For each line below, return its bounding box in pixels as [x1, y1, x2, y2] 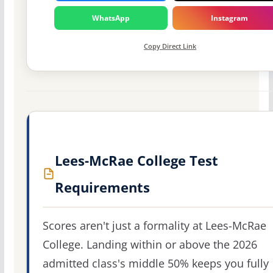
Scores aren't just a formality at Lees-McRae [42, 218, 266, 233]
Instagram [210, 12, 248, 23]
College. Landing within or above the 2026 [42, 236, 257, 252]
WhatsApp [92, 12, 130, 23]
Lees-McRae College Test [54, 151, 218, 169]
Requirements [54, 177, 150, 196]
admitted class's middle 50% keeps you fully [42, 255, 269, 271]
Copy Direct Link [144, 41, 197, 51]
